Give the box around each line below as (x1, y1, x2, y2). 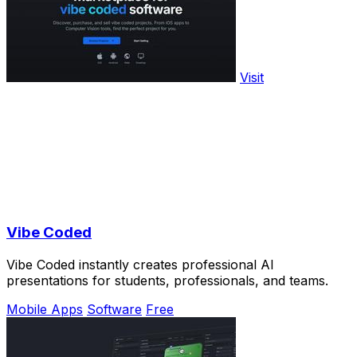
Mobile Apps (6, 300, 83, 317)
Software (87, 300, 142, 317)
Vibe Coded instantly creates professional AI (6, 256, 274, 273)
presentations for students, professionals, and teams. (6, 272, 328, 288)
